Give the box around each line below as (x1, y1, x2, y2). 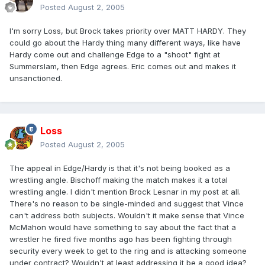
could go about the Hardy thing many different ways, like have (9, 38, 241, 48)
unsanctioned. (9, 73, 62, 83)
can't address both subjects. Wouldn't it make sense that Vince (9, 211, 244, 221)
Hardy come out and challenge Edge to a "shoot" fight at (9, 50, 220, 60)
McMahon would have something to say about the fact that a (9, 222, 236, 232)
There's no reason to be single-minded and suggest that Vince (9, 199, 244, 209)
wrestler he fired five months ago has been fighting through (9, 234, 232, 244)
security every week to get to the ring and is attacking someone (9, 246, 247, 256)
